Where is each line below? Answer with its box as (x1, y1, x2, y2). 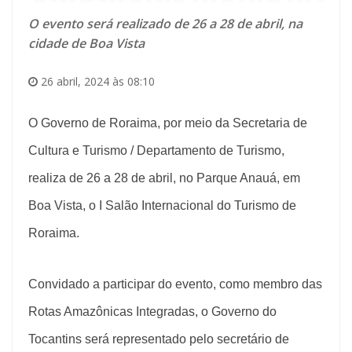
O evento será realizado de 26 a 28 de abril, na (28, 14, 302, 32)
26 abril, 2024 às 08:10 (38, 73, 155, 89)
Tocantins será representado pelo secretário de (28, 332, 289, 346)
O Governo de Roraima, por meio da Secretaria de (28, 115, 307, 130)
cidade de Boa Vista (28, 34, 145, 52)
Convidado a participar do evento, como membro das (28, 277, 322, 291)
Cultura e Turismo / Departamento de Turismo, (28, 143, 284, 157)
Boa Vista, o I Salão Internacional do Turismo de (28, 198, 296, 212)
